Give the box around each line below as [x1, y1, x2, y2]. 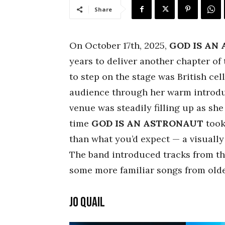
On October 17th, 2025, [69, 40, 169, 51]
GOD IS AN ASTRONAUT [91, 118, 206, 129]
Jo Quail [69, 194, 105, 210]
